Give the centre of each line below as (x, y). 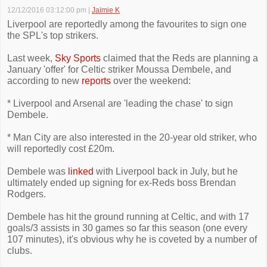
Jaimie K (106, 10)
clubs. (20, 251)
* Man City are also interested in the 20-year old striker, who (132, 137)
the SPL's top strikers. (53, 35)
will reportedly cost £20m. (61, 149)
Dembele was (38, 171)
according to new (44, 81)
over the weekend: (151, 81)
